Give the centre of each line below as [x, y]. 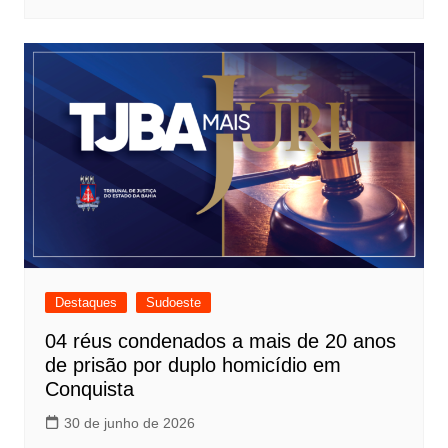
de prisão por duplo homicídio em [192, 365]
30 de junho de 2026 [129, 423]
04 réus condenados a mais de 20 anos [220, 341]
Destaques [85, 302]
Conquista [92, 389]
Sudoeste [173, 302]
